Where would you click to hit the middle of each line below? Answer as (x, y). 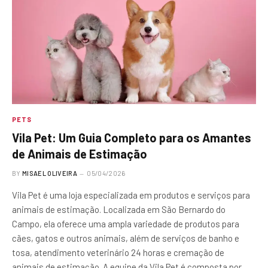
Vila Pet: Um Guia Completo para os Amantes (132, 137)
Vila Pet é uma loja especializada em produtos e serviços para (131, 195)
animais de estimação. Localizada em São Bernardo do (119, 209)
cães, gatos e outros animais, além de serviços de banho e (126, 238)
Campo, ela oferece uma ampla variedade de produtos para (126, 223)
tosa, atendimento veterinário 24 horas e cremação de (118, 252)
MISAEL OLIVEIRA (50, 173)
